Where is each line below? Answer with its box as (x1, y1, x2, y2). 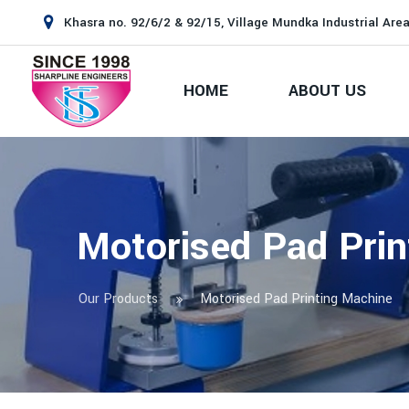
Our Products (79, 288, 158, 309)
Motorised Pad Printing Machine (200, 288, 393, 309)
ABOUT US (288, 79, 367, 102)
